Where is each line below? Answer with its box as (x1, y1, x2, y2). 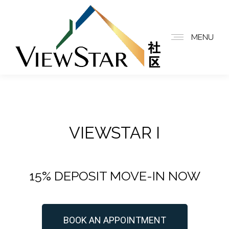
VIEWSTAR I (69, 123, 160, 142)
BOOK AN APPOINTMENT (63, 214, 166, 225)
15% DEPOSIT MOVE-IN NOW (29, 168, 200, 184)
